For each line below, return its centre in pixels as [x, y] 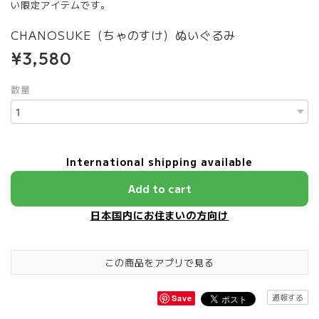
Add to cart [159, 188]
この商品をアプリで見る [159, 262]
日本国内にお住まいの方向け [159, 215]
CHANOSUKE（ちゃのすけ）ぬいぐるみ [126, 35]
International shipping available [159, 162]
